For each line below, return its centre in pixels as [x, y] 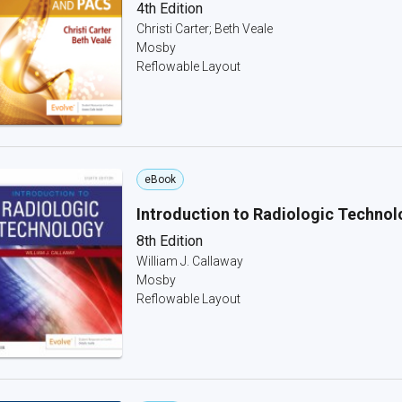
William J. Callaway [190, 261]
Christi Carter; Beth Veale [205, 29]
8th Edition [170, 241]
